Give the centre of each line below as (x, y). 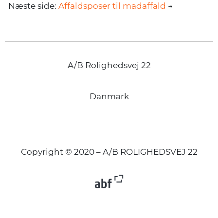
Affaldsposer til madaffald (112, 6)
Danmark (109, 97)
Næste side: (33, 6)
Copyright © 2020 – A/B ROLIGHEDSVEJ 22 (109, 152)
